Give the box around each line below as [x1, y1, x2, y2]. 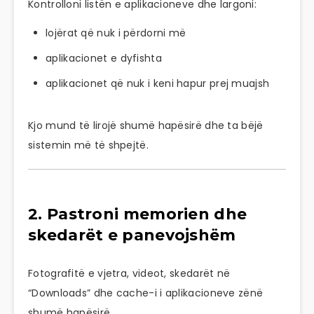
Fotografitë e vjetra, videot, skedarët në [28, 266, 231, 281]
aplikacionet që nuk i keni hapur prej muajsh [46, 76, 270, 90]
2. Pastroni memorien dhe [28, 204, 247, 224]
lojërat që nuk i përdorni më [46, 25, 186, 40]
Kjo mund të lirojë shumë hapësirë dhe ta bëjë [28, 118, 264, 132]
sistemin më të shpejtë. [28, 137, 149, 152]
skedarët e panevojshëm [28, 225, 236, 245]
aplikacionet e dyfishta [46, 50, 162, 65]
